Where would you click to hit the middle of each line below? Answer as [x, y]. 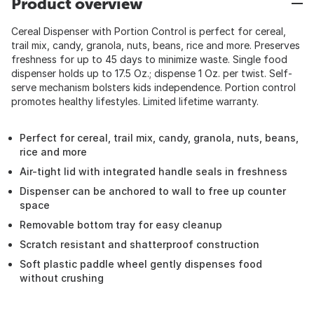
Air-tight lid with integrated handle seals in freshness [153, 171]
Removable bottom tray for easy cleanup [121, 225]
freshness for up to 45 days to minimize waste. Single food [149, 59]
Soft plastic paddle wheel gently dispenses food [141, 264]
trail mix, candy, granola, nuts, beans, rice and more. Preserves [156, 45]
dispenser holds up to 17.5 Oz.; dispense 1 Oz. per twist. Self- [152, 73]
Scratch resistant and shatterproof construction [139, 244]
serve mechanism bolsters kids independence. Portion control [153, 87]
